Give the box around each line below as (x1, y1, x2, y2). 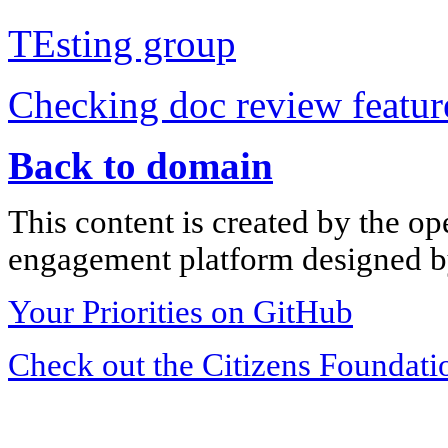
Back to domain (8, 143, 273, 187)
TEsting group (8, 21, 236, 65)
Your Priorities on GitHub (8, 293, 353, 330)
